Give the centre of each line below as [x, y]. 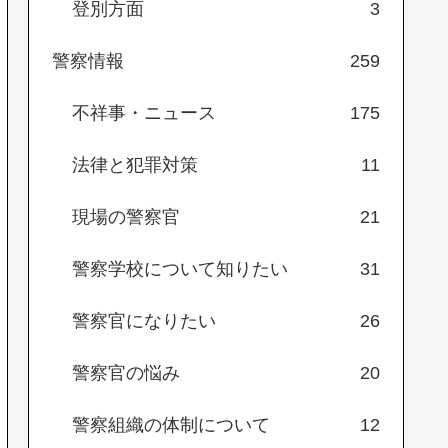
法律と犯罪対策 [135, 165]
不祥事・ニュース [144, 113]
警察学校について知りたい [180, 269]
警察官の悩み [126, 373]
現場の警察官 [126, 217]
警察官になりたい [144, 321]
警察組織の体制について [171, 425]
